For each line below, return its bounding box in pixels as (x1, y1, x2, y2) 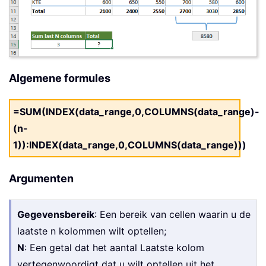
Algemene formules (9, 72, 110, 85)
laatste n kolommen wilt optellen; (17, 225, 166, 237)
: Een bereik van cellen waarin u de (94, 208, 251, 221)
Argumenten (9, 172, 74, 185)
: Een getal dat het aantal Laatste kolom (24, 242, 204, 254)
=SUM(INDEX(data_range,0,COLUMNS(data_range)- (13, 106, 259, 118)
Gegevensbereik (17, 208, 94, 221)
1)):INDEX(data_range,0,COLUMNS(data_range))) (13, 139, 246, 151)
